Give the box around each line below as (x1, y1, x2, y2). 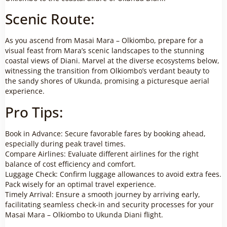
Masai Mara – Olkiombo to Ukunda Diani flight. (5, 209, 163, 219)
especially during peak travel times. (5, 138, 126, 148)
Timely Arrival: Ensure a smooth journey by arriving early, (5, 189, 200, 199)
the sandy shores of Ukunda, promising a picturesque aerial (5, 76, 209, 86)
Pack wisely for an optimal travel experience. (5, 179, 156, 189)
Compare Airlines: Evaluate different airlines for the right (5, 148, 199, 159)
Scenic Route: (5, 9, 95, 29)
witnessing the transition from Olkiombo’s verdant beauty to (5, 66, 209, 76)
